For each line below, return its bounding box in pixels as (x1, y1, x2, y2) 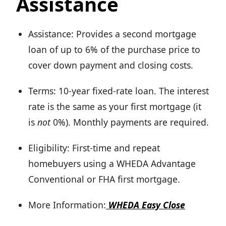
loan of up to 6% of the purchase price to (28, 43, 200, 56)
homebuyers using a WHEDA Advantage (28, 157, 196, 170)
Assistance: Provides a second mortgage (28, 28, 196, 40)
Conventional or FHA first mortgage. (28, 173, 180, 186)
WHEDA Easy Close (106, 199, 185, 211)
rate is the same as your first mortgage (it (28, 100, 201, 113)
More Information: (28, 199, 106, 211)
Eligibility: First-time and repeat (28, 142, 160, 154)
